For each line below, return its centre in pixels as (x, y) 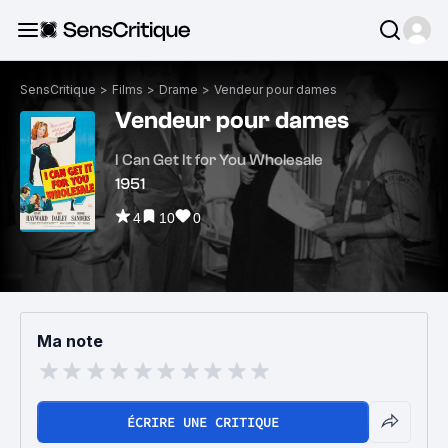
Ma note (70, 341)
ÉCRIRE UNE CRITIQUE (203, 422)
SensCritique (58, 89)
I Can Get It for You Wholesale (219, 160)
